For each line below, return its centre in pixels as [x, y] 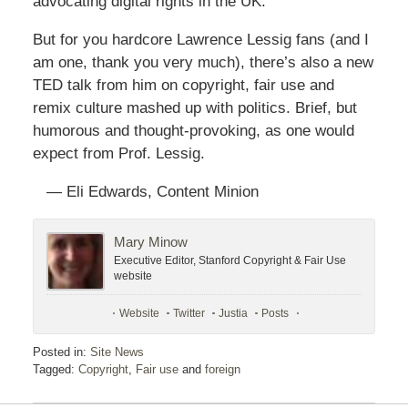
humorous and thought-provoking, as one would [193, 131]
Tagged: [53, 369]
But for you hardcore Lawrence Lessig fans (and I [200, 40]
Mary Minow [150, 242]
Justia [233, 312]
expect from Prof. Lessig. [118, 154]
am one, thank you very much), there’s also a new [203, 63]
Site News [117, 352]
